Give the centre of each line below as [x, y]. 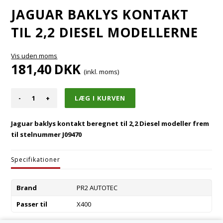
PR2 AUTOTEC [97, 187]
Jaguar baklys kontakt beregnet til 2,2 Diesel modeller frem [110, 123]
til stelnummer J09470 [47, 134]
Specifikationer [36, 159]
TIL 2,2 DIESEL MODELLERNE [105, 32]
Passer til [32, 204]
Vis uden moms [34, 56]
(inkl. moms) [102, 71]
